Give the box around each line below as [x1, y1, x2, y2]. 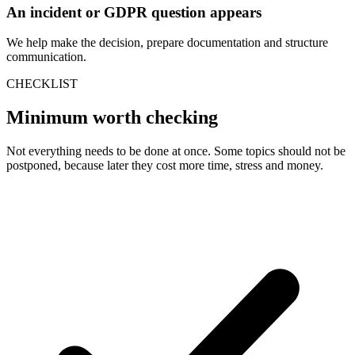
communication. [6, 50, 86, 64]
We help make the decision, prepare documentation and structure [6, 36, 328, 50]
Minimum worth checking [6, 107, 218, 128]
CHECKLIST [6, 77, 78, 91]
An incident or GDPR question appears [6, 3, 261, 21]
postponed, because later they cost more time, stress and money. [6, 158, 323, 173]
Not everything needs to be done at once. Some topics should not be [6, 144, 345, 158]
